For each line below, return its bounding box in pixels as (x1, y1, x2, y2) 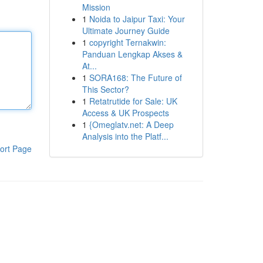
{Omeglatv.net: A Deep (89, 119, 174, 130)
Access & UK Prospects (82, 107, 169, 119)
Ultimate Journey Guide (82, 25, 170, 36)
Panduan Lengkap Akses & (82, 48, 183, 60)
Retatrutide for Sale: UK (89, 95, 177, 107)
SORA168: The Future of (89, 72, 182, 83)
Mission (82, 1, 110, 13)
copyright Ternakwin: (89, 36, 166, 48)
